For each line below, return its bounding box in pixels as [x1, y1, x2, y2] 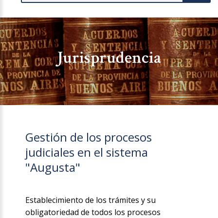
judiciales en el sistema [25, 144, 148, 161]
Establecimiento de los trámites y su [25, 195, 156, 206]
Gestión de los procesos [25, 129, 152, 145]
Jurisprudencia [57, 47, 161, 69]
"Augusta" [25, 159, 81, 176]
